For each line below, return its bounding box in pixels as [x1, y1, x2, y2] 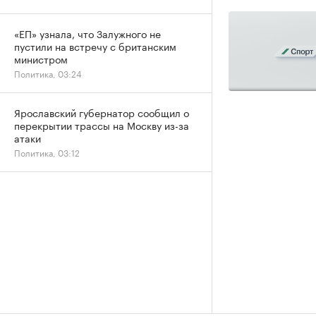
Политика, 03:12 [14, 145, 80, 159]
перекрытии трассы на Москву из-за [14, 117, 189, 133]
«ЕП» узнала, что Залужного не [14, 25, 161, 41]
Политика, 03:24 [14, 66, 82, 80]
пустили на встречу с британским [14, 38, 176, 54]
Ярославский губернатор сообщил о [14, 104, 189, 120]
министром [14, 51, 68, 66]
